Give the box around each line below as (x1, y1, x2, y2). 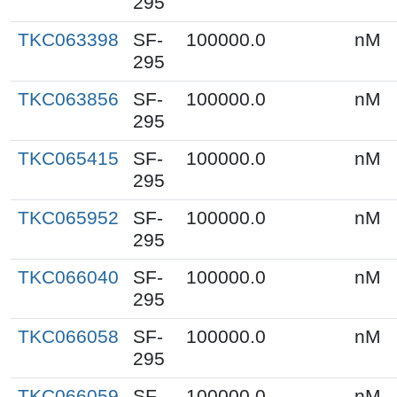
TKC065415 (18, 147, 119, 169)
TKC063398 (18, 28, 119, 51)
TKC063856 (18, 88, 119, 110)
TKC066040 (18, 266, 119, 288)
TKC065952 (18, 206, 119, 229)
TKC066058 (18, 325, 119, 347)
